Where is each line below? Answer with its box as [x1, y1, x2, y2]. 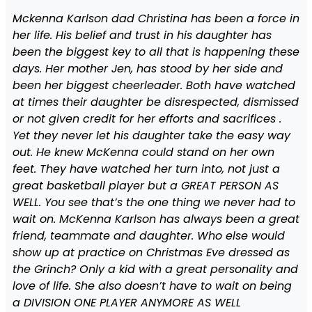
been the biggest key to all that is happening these [12, 44, 299, 61]
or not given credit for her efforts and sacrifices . [12, 111, 281, 127]
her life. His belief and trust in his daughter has [12, 27, 272, 44]
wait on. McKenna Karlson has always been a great [12, 211, 299, 228]
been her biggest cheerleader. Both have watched [12, 77, 295, 94]
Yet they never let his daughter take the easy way [12, 127, 290, 144]
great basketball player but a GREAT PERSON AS [12, 178, 279, 194]
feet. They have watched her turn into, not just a [12, 161, 280, 178]
